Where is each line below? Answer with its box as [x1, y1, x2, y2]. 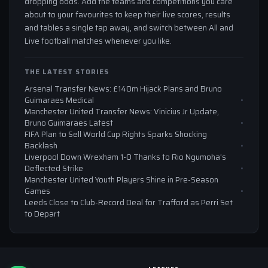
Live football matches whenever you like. [25, 35, 172, 48]
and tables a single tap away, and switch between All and [25, 22, 233, 35]
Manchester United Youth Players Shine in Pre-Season [25, 173, 218, 187]
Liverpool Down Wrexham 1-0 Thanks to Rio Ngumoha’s [25, 151, 226, 164]
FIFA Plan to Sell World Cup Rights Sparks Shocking [25, 128, 207, 141]
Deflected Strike [25, 162, 83, 175]
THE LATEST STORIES [25, 67, 109, 78]
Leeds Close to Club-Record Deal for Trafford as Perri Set [25, 196, 233, 209]
